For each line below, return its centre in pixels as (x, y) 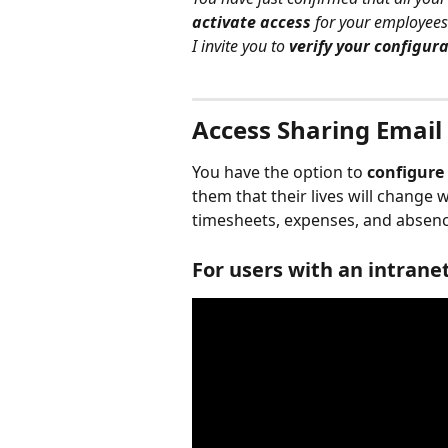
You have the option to (279, 172)
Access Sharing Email (317, 130)
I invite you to (240, 46)
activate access (251, 22)
